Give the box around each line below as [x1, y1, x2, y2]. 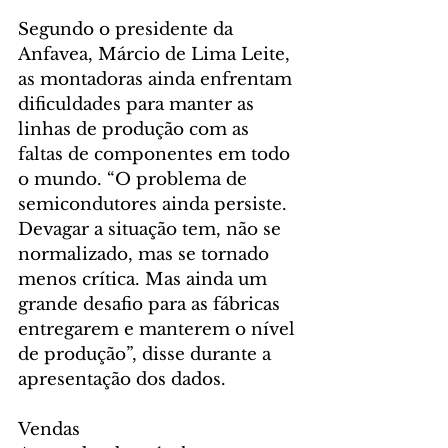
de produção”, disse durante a [18, 343, 276, 365]
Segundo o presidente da [18, 18, 238, 40]
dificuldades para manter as [18, 93, 259, 115]
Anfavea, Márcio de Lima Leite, [18, 43, 295, 65]
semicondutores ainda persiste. [18, 193, 292, 215]
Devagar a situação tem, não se [18, 218, 286, 240]
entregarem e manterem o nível [18, 318, 300, 340]
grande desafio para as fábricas [18, 293, 285, 315]
